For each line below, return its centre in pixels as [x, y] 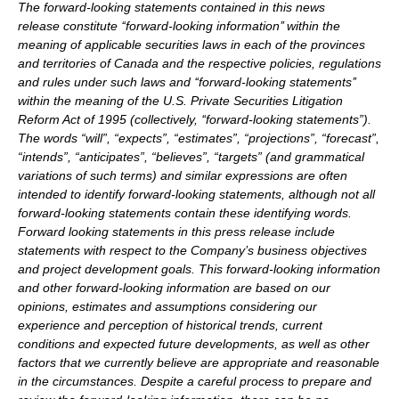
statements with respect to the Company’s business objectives [192, 251]
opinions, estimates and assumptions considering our [167, 307]
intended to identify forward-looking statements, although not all [196, 195]
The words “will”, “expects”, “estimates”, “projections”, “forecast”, [199, 138]
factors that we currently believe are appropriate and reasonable [199, 363]
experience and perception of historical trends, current [170, 326]
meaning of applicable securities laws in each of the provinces [191, 45]
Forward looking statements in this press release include [176, 232]
